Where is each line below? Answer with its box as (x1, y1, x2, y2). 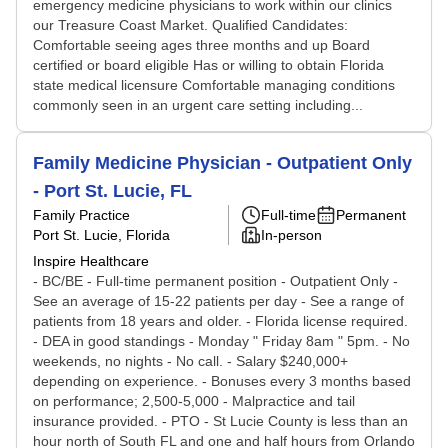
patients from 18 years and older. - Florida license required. (33, 313, 408, 329)
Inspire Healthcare (33, 253, 149, 269)
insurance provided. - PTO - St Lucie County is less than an (33, 413, 408, 429)
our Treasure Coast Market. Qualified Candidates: (33, 17, 348, 33)
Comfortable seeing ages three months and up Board (33, 37, 370, 53)
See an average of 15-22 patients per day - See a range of (33, 293, 404, 309)
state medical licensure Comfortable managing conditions (33, 77, 395, 93)
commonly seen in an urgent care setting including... (33, 97, 363, 113)
